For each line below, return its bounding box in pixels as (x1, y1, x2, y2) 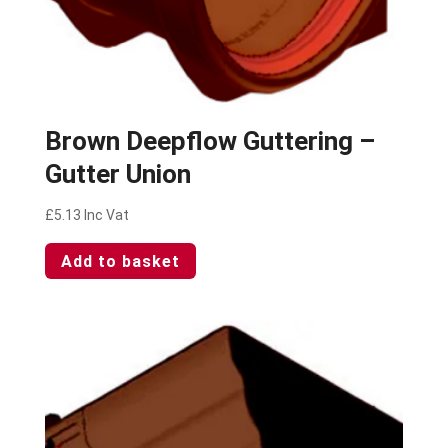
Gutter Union (44, 158, 191, 189)
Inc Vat (83, 206, 129, 223)
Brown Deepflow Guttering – (44, 125, 375, 156)
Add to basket (60, 251, 180, 271)
